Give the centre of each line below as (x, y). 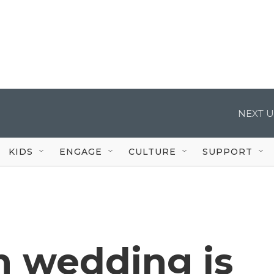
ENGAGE (81, 151)
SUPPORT (228, 151)
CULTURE (152, 151)
